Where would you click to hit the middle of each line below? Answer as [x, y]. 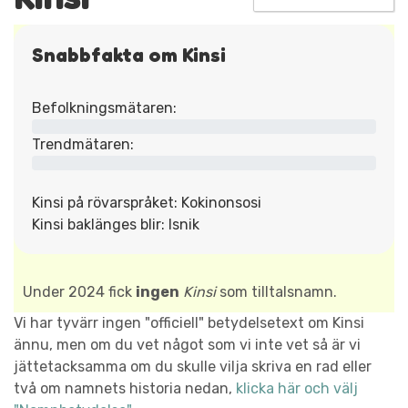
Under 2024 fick [79, 291]
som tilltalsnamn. [276, 291]
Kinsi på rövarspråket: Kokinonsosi [147, 202]
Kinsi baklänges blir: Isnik [116, 224]
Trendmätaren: [83, 144]
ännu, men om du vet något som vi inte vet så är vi [187, 344]
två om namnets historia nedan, [125, 388]
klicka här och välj [297, 388]
